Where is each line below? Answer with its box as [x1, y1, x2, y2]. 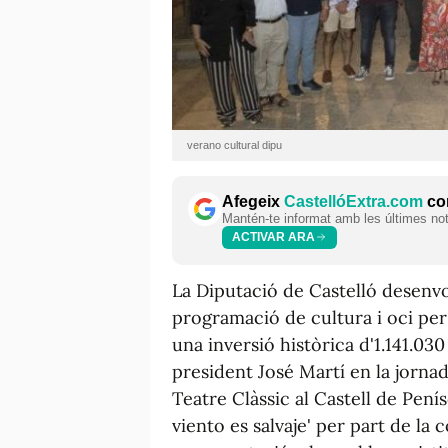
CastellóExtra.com [284, 192, 423, 210]
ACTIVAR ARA [232, 230, 315, 245]
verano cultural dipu [187, 138, 282, 151]
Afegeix [222, 192, 284, 210]
